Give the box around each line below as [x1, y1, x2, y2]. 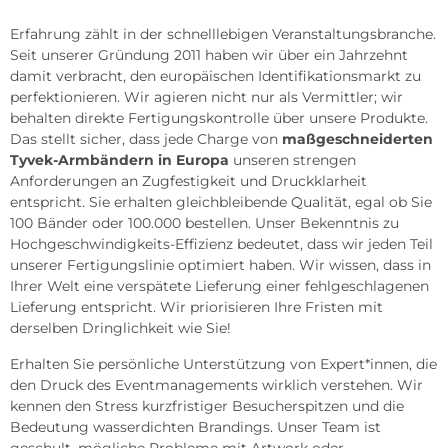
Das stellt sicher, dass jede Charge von [10, 129, 282, 148]
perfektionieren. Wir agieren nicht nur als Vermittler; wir [10, 87, 403, 106]
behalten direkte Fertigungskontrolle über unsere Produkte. [10, 108, 428, 127]
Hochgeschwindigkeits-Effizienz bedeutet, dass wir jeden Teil [10, 234, 433, 253]
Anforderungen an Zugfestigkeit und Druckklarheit [10, 171, 367, 190]
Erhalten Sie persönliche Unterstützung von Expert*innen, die [10, 354, 437, 373]
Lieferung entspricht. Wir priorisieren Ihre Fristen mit [10, 297, 383, 316]
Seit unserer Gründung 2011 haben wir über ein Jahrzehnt [10, 45, 408, 64]
